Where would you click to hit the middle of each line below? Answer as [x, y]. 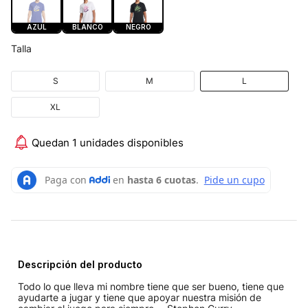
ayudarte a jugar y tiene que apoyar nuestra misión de [140, 297]
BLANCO [87, 27]
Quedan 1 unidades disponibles [108, 142]
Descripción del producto [80, 264]
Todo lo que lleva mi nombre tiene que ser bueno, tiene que [151, 286]
